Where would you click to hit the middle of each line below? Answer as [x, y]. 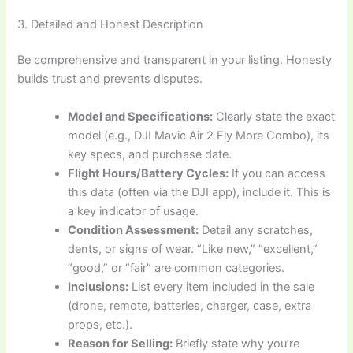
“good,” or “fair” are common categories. [176, 268]
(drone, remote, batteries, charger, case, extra [190, 305]
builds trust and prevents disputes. [110, 79]
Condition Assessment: [134, 230]
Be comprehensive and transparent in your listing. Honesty [175, 60]
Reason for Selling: [121, 343]
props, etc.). [100, 324]
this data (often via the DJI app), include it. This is [200, 192]
